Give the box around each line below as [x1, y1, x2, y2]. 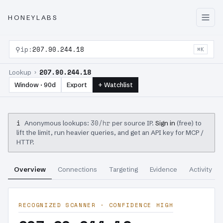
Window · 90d [14, 81, 56, 89]
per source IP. [111, 119, 155, 127]
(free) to [175, 119, 202, 127]
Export [67, 81, 87, 89]
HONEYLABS [8, 13, 58, 21]
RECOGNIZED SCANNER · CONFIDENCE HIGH [18, 201, 174, 209]
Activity [189, 165, 212, 173]
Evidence [150, 165, 177, 173]
